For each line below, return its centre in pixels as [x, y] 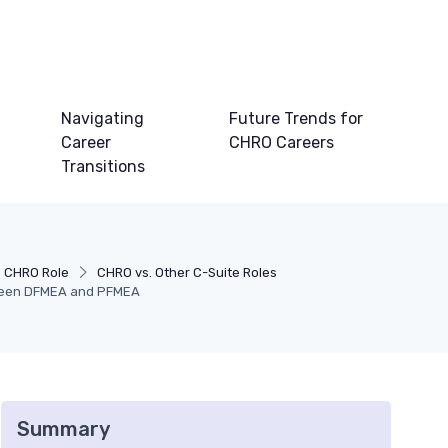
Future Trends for [296, 119]
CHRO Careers [282, 143]
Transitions [103, 167]
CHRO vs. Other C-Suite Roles [187, 273]
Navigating [103, 119]
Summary [63, 429]
